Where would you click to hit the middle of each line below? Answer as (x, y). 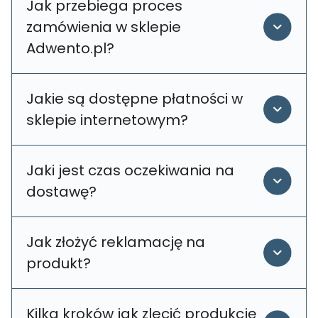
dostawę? (61, 191)
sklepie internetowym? (107, 120)
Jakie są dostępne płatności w (135, 98)
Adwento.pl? (70, 48)
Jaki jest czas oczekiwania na (130, 170)
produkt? (59, 263)
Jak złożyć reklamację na (116, 242)
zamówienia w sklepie (104, 27)
